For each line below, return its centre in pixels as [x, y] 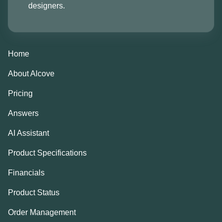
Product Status [34, 193]
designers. [47, 6]
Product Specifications [47, 153]
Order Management [42, 212]
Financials [26, 173]
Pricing [20, 93]
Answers [23, 113]
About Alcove [31, 74]
